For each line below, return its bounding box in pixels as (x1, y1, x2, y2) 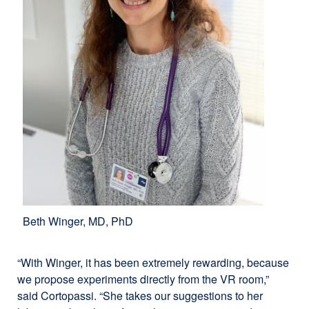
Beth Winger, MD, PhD (23, 212, 133, 229)
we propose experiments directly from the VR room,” (17, 270, 269, 287)
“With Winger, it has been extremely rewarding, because (17, 254, 289, 270)
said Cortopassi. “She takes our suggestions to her (17, 287, 263, 303)
